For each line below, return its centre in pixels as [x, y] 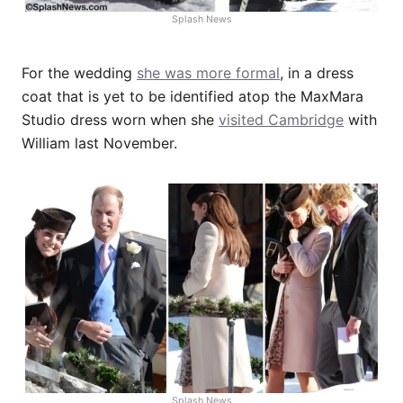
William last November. [99, 143]
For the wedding [79, 72]
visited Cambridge [281, 119]
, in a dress [317, 72]
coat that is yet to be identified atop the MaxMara [193, 96]
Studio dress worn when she [120, 119]
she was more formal [208, 72]
